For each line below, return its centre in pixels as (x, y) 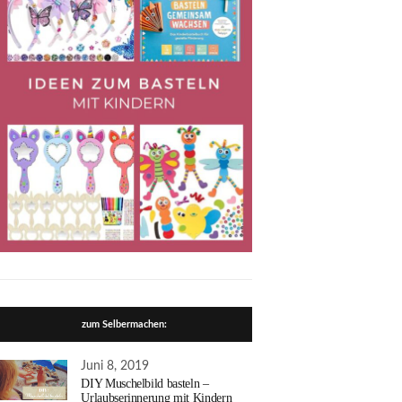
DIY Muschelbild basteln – (145, 383)
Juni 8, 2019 (115, 366)
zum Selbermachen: (124, 324)
